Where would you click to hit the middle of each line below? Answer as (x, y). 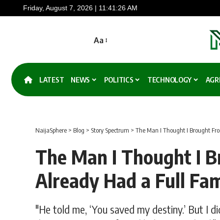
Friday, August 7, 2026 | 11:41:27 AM (80, 8)
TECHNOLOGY (170, 80)
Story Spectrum (110, 130)
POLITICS (119, 80)
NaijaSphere (51, 130)
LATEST (52, 80)
